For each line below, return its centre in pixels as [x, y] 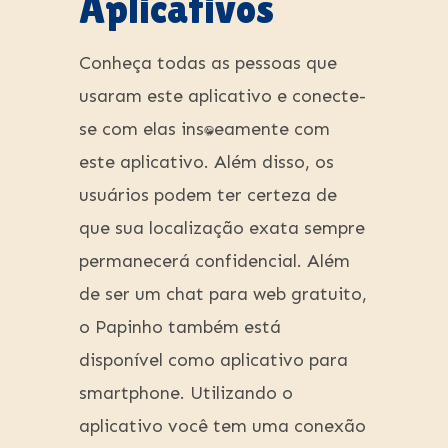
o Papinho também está [180, 327]
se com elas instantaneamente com [204, 129]
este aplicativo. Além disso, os [206, 162]
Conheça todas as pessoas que [208, 63]
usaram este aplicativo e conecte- [222, 96]
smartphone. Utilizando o [186, 393]
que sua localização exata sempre [222, 228]
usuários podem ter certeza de [208, 195]
